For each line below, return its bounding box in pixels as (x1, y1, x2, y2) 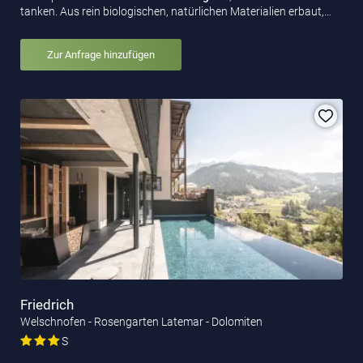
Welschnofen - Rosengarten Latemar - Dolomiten (20, 315, 263, 329)
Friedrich (20, 297, 74, 314)
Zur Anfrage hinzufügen (47, 48, 155, 61)
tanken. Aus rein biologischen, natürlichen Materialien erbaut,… (20, 4, 331, 18)
